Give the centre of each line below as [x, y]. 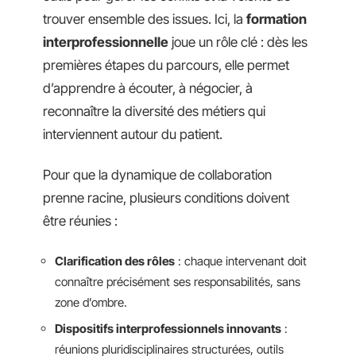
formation [277, 19]
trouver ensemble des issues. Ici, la [145, 19]
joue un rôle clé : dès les [238, 42]
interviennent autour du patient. [133, 134]
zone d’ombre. [91, 302]
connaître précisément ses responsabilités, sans [178, 281]
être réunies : [80, 221]
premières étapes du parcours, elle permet [166, 65]
